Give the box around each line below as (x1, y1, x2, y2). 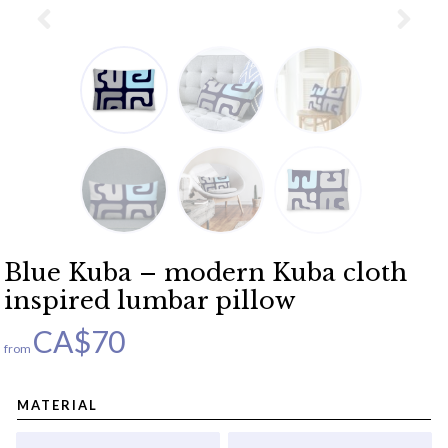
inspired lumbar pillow (4, 286, 296, 316)
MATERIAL (17, 397, 98, 414)
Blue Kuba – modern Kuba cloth (4, 258, 407, 288)
